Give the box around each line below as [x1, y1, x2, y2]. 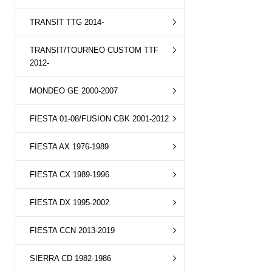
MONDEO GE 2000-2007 [30, 86, 118, 95]
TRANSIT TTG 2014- [30, 18, 104, 27]
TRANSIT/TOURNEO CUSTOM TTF [30, 46, 158, 55]
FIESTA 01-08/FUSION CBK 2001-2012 [30, 114, 169, 123]
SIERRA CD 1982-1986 [30, 254, 111, 263]
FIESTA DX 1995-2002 [30, 198, 109, 207]
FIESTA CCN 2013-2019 [30, 226, 115, 235]
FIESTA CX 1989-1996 [30, 170, 109, 179]
